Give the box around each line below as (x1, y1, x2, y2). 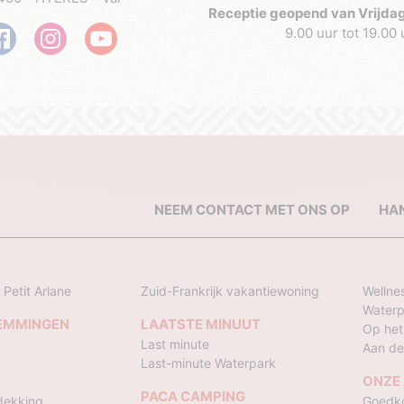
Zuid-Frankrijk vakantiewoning (140, 283, 319, 299)
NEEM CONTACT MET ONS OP (153, 201, 350, 219)
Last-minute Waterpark (140, 355, 276, 372)
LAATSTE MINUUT (140, 316, 261, 334)
